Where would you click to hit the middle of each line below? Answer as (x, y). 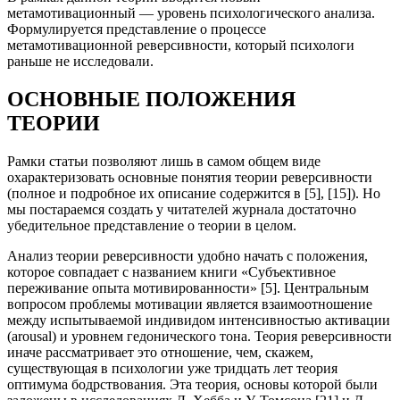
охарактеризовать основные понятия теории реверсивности (190, 178)
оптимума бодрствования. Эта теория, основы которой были (192, 385)
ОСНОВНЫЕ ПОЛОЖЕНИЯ (151, 100)
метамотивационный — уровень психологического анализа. (191, 13)
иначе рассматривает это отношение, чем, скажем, (160, 353)
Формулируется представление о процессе (137, 29)
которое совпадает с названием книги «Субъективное (171, 272)
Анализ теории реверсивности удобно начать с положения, (187, 256)
